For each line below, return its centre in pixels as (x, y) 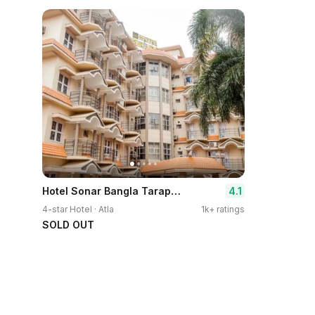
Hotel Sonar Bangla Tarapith (176, 191)
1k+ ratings (223, 209)
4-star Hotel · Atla (78, 209)
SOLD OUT (68, 225)
